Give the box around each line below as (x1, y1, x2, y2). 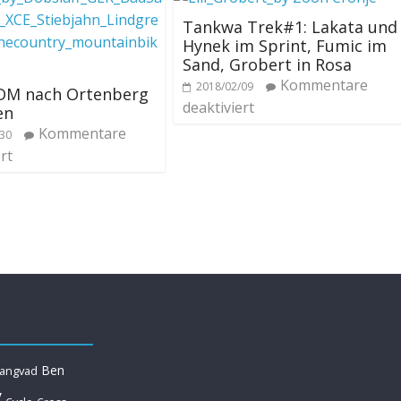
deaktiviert (183, 98, 254, 117)
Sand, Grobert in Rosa (183, 54, 352, 75)
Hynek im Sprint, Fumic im (183, 35, 387, 56)
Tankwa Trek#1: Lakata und (183, 16, 397, 38)
